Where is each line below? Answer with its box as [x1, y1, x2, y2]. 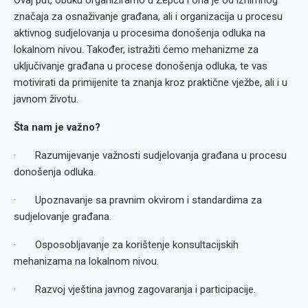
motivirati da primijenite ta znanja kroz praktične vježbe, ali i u [14, 76, 287, 89]
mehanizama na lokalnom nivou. [14, 255, 159, 267]
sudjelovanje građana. [14, 210, 111, 223]
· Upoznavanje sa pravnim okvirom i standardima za [14, 194, 262, 206]
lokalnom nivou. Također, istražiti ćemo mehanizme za [14, 43, 258, 56]
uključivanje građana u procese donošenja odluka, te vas [14, 60, 267, 72]
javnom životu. [14, 93, 78, 105]
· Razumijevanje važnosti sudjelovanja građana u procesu [14, 149, 287, 162]
